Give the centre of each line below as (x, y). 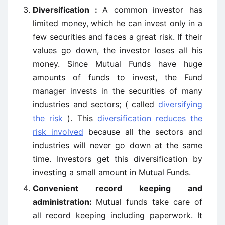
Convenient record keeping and (118, 188)
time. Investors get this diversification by (118, 159)
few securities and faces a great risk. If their (118, 37)
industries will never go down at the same (118, 145)
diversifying (180, 104)
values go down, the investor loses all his (118, 50)
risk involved (58, 132)
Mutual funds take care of (149, 202)
